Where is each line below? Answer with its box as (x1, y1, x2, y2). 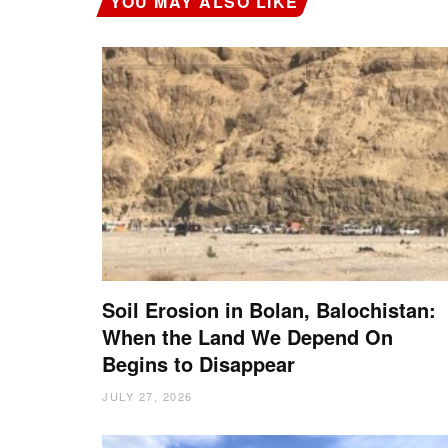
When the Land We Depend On (102, 321, 393, 351)
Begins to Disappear (102, 348, 295, 378)
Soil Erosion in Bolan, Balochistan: (102, 294, 436, 324)
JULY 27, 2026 (102, 387, 193, 404)
